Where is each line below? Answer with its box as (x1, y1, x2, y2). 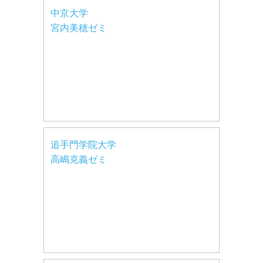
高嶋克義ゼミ (50, 154, 107, 164)
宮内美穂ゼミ (50, 22, 107, 33)
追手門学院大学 (50, 139, 116, 150)
